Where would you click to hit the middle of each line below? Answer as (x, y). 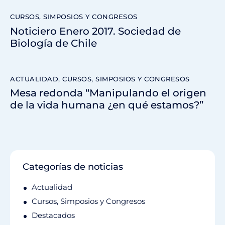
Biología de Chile (53, 43)
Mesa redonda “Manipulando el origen (108, 93)
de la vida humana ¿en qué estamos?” (107, 105)
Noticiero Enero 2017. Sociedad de (95, 31)
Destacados (53, 215)
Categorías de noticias (73, 167)
